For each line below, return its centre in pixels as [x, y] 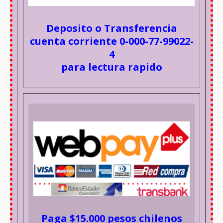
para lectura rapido [111, 67]
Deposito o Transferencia [111, 28]
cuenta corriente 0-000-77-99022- [111, 41]
